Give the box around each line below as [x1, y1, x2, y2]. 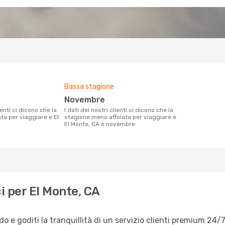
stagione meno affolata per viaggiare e [64, 114, 176, 121]
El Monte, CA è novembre [64, 121, 135, 128]
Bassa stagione [64, 82, 114, 91]
